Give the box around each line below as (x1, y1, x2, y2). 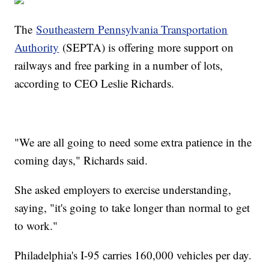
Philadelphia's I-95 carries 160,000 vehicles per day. (14, 247, 252, 263)
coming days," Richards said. (14, 153, 148, 168)
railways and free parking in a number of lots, (14, 58, 223, 73)
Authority (14, 40, 59, 55)
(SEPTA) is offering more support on (59, 40, 234, 55)
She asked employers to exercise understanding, (14, 182, 232, 198)
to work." (14, 218, 62, 234)
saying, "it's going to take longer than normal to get (14, 200, 250, 216)
